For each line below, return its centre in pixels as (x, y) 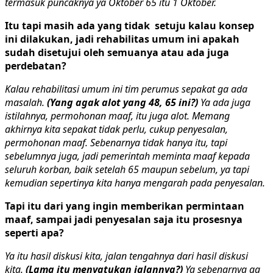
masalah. (26, 102)
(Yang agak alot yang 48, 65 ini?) (122, 102)
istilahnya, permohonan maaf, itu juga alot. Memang (117, 115)
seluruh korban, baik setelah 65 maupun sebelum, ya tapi (127, 169)
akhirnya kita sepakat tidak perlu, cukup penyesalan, (116, 129)
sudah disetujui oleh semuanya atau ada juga (117, 52)
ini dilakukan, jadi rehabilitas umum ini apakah (122, 39)
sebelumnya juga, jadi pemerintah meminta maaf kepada (127, 156)
